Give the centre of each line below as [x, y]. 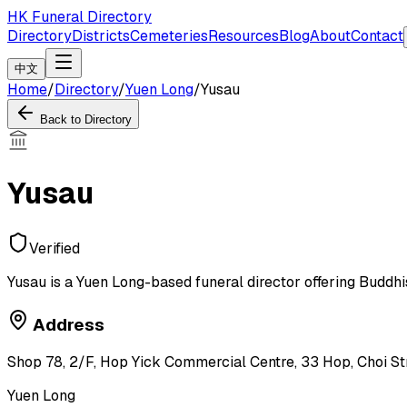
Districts [101, 36]
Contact [377, 36]
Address [69, 324]
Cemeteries [169, 36]
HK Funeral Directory [79, 17]
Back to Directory [86, 119]
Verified [55, 248]
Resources [243, 36]
